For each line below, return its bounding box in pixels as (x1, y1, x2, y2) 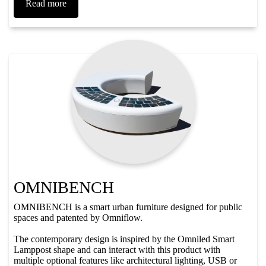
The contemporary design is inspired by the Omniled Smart (14, 233, 235, 244)
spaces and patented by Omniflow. (14, 212, 142, 223)
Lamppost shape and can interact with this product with (14, 244, 220, 255)
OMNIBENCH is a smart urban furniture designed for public (14, 201, 242, 212)
